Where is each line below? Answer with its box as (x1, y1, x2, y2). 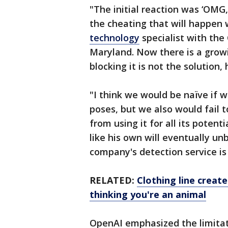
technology (90, 32, 139, 44)
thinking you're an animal (90, 188, 206, 201)
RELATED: (90, 174, 134, 187)
